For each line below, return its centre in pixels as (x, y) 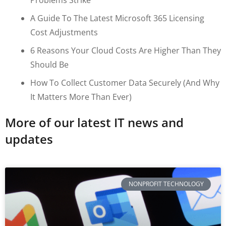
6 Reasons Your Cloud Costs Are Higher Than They (126, 50)
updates (29, 139)
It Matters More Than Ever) (81, 97)
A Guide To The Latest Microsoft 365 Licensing (117, 18)
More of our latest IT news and (94, 122)
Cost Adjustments (64, 32)
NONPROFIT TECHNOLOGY (166, 184)
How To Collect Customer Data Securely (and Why (125, 82)
